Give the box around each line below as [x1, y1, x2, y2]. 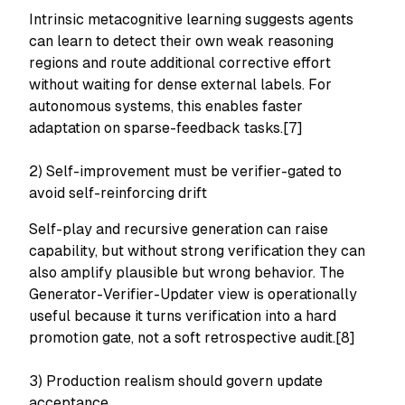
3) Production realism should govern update [29, 372, 323, 390]
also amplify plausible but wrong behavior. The [29, 264, 344, 281]
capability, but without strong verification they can [29, 242, 365, 259]
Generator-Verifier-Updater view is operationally [29, 286, 357, 303]
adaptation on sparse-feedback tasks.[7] [29, 119, 303, 137]
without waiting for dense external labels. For [29, 76, 332, 93]
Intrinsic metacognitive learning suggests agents [29, 11, 353, 28]
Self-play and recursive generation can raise [29, 221, 328, 238]
